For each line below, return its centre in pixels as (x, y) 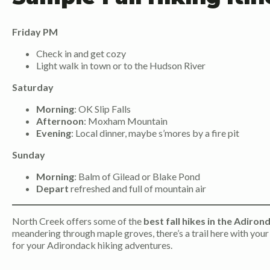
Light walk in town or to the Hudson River (121, 66)
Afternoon (60, 121)
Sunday (29, 155)
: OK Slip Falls (102, 109)
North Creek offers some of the (78, 221)
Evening (54, 133)
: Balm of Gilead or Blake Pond (137, 177)
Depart (52, 189)
